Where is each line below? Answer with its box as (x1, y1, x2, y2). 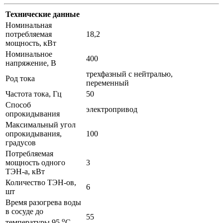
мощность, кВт (5, 38, 56, 47)
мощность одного (5, 158, 65, 167)
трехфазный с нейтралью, (86, 69, 173, 78)
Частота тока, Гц (5, 89, 62, 98)
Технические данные (5, 9, 80, 18)
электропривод (86, 105, 137, 113)
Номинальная (5, 20, 52, 29)
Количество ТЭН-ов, (5, 178, 76, 187)
